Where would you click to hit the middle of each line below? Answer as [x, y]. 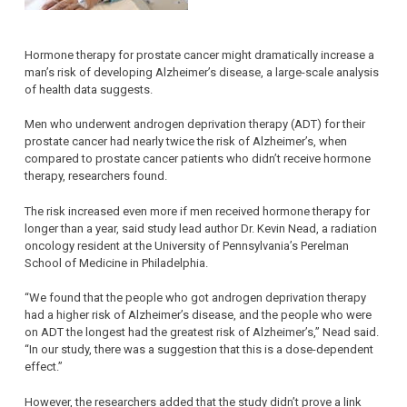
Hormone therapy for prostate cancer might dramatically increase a [199, 55]
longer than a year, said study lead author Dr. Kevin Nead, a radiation [201, 228]
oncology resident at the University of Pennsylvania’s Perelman [187, 245]
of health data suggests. [89, 89]
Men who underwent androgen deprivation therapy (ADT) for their [195, 124]
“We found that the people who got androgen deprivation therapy [195, 298]
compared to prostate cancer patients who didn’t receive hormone [198, 159]
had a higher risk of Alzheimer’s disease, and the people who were [198, 315]
